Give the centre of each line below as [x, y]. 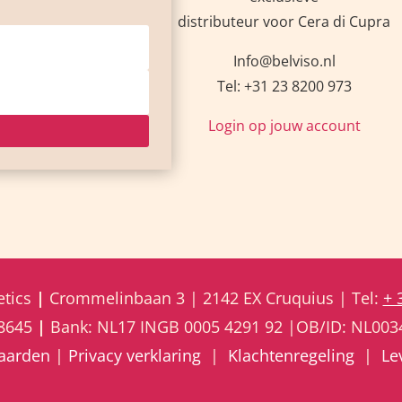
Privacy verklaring [134, 356]
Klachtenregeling [291, 356]
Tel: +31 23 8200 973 [284, 86]
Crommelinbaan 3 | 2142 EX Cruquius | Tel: [216, 298]
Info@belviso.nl [284, 61]
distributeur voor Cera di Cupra [284, 21]
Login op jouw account [284, 125]
